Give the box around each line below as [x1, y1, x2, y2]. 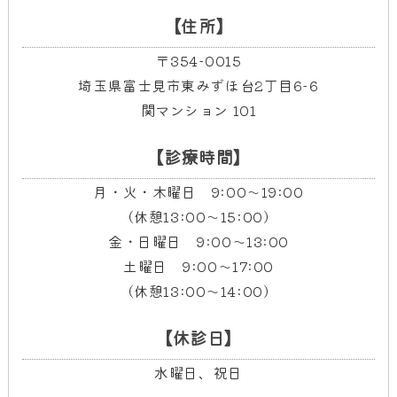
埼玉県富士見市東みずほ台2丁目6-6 [78, 74, 319, 96]
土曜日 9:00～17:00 [123, 254, 274, 276]
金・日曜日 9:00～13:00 [108, 230, 289, 252]
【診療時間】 [146, 144, 251, 169]
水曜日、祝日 [154, 361, 243, 383]
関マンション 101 [140, 98, 257, 121]
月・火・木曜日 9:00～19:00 [93, 180, 304, 202]
